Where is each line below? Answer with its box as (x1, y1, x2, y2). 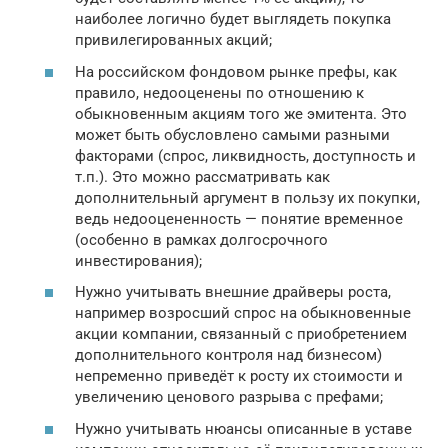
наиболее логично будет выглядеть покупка (75, 10, 391, 29)
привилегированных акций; (75, 31, 272, 50)
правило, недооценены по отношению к (75, 83, 364, 102)
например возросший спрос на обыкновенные (75, 304, 411, 323)
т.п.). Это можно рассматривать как (75, 167, 330, 186)
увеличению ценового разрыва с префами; (75, 388, 383, 407)
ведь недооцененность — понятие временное (75, 209, 403, 228)
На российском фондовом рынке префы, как (75, 62, 397, 81)
